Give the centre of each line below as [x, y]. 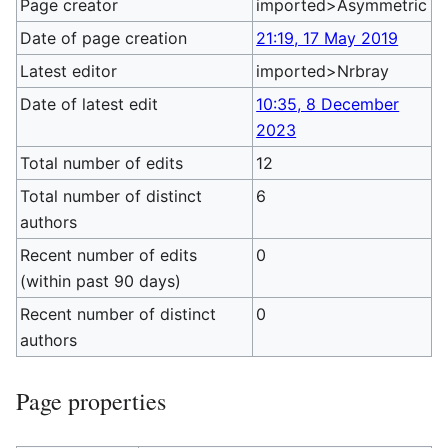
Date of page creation [104, 38]
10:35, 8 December [328, 104]
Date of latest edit [89, 104]
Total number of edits [102, 163]
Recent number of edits [109, 255]
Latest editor [69, 71]
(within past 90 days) [101, 281]
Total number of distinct [111, 196]
